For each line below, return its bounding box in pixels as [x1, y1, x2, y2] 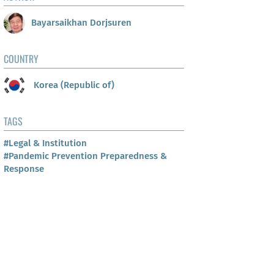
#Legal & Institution [4, 138, 87, 149]
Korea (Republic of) [31, 79, 114, 91]
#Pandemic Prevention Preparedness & [4, 150, 167, 162]
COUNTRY [4, 51, 39, 67]
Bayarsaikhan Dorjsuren [31, 17, 131, 28]
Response [4, 163, 44, 175]
